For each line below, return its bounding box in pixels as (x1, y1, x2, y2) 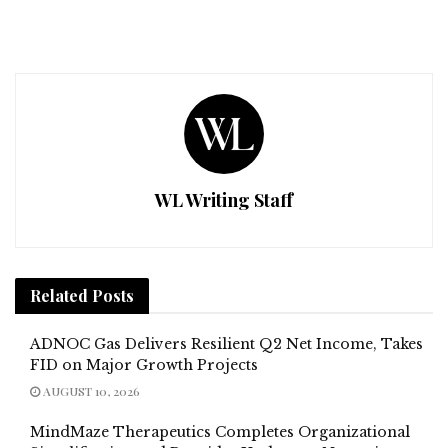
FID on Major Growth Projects (30, 355, 258, 374)
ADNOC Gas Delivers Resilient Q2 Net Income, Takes (30, 334, 423, 353)
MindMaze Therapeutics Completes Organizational (30, 422, 410, 441)
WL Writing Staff (155, 187, 293, 212)
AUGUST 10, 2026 (40, 382, 140, 399)
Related (30, 284, 88, 306)
